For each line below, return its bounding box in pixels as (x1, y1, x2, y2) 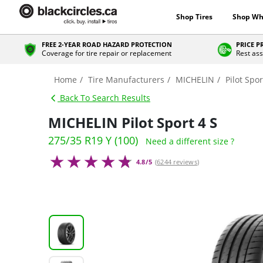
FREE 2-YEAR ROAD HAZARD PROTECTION (41, 40, 172, 49)
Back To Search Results (58, 92, 150, 103)
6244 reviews (157, 157, 197, 166)
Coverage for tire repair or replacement (41, 48, 171, 58)
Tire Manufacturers (88, 74, 164, 85)
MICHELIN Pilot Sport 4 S (48, 113, 217, 132)
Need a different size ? (146, 136, 234, 147)
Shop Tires (176, 12, 213, 22)
